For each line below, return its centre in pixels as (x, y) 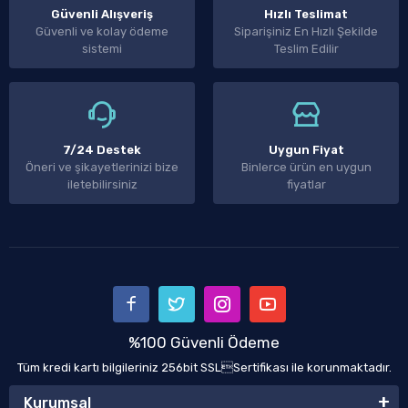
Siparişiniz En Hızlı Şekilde (306, 31)
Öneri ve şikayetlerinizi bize (102, 167)
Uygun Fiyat (306, 150)
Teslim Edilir (306, 49)
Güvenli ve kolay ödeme (102, 31)
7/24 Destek (102, 150)
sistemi (102, 49)
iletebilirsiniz (102, 184)
